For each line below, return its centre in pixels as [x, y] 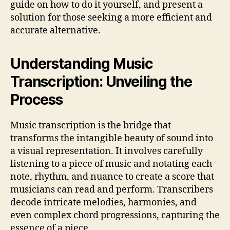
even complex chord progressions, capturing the [115, 216]
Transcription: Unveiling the [101, 82]
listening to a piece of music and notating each [111, 164]
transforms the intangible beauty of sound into [112, 139]
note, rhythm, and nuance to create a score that [112, 177]
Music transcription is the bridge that [91, 126]
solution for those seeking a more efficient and [111, 18]
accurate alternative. [55, 31]
